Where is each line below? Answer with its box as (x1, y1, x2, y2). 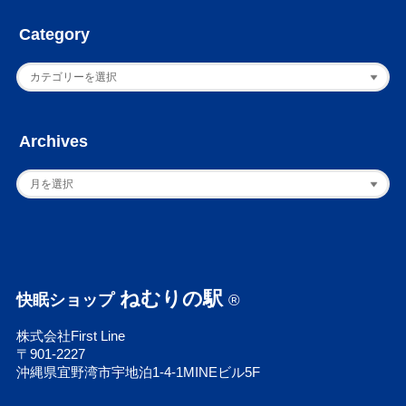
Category (19, 25, 91, 44)
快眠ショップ (15, 290, 114, 309)
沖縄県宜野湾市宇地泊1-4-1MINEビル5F (15, 364, 260, 380)
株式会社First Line (15, 328, 125, 343)
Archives (19, 132, 89, 151)
